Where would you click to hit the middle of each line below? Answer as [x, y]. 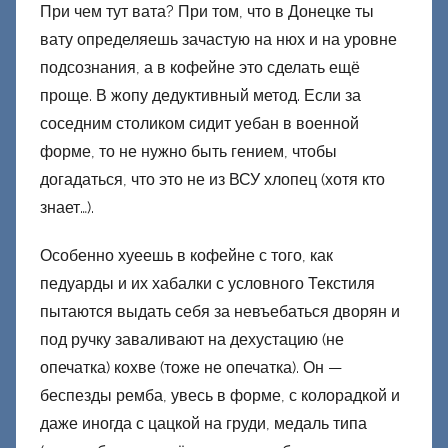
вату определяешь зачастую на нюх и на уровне [218, 40]
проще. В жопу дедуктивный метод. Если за [200, 96]
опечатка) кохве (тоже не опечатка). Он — [191, 368]
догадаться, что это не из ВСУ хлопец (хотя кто [212, 180]
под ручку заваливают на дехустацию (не [192, 340]
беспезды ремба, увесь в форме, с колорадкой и [220, 396]
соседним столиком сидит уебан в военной [199, 124]
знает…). [67, 208]
